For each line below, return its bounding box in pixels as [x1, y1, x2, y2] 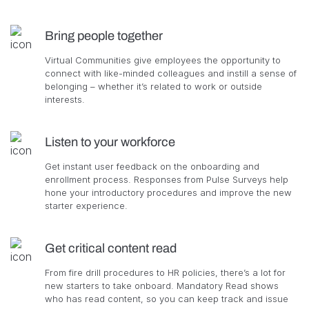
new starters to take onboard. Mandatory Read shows [45, 279, 279, 291]
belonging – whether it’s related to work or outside [45, 80, 262, 92]
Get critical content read [45, 241, 177, 255]
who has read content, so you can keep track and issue [45, 292, 288, 304]
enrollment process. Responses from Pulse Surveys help [45, 173, 288, 185]
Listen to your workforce [45, 134, 175, 149]
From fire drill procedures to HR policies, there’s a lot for [45, 266, 286, 278]
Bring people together [45, 28, 163, 43]
